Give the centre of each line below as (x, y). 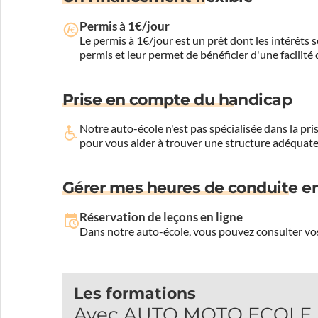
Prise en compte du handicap (177, 99)
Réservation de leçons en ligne (161, 216)
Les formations (135, 293)
